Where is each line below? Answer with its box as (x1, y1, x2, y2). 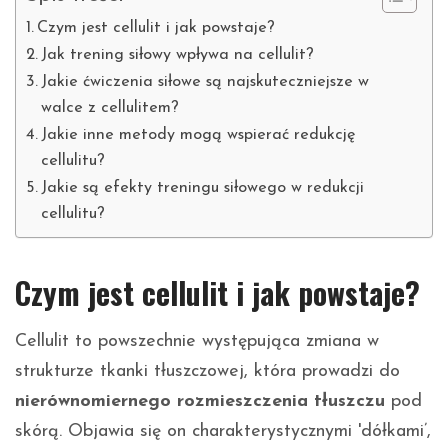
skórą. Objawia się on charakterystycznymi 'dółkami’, (15, 422, 431, 442)
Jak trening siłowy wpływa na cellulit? (41, 47, 315, 64)
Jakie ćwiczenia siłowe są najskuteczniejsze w (41, 74, 370, 91)
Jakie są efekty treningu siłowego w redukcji (41, 180, 365, 197)
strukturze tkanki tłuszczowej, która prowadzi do (15, 362, 400, 382)
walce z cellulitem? (41, 100, 180, 117)
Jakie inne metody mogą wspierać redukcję (41, 127, 356, 144)
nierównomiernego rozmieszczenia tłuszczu (15, 392, 385, 412)
